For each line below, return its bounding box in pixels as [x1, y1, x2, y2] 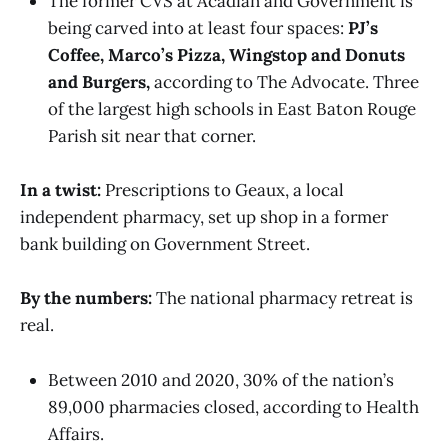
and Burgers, [48, 71, 154, 94]
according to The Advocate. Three [154, 71, 419, 94]
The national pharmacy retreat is [152, 287, 413, 310]
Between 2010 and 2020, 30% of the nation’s [48, 368, 394, 391]
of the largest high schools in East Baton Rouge [48, 98, 416, 121]
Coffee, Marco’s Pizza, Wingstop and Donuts [48, 44, 405, 67]
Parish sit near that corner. [48, 125, 256, 148]
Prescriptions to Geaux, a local [101, 179, 344, 202]
